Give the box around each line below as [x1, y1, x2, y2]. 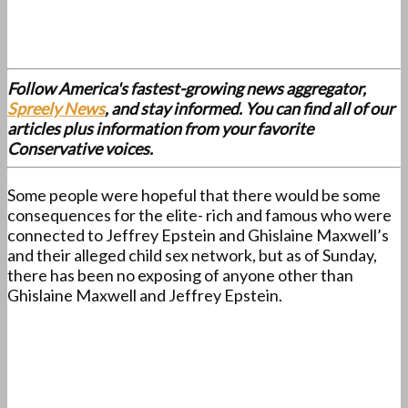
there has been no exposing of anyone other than [7, 265, 353, 286]
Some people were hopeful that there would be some [7, 185, 381, 206]
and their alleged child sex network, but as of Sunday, [7, 245, 377, 266]
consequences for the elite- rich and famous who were [7, 205, 392, 226]
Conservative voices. [7, 138, 156, 159]
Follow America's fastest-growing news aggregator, [7, 78, 366, 99]
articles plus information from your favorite [7, 118, 313, 139]
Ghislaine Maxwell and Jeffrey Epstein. [7, 285, 282, 306]
